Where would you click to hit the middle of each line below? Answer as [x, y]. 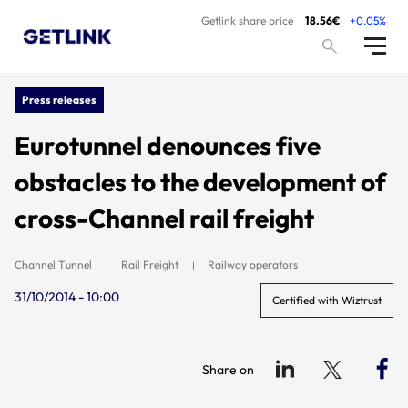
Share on [228, 369]
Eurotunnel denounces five [168, 145]
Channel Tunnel [53, 265]
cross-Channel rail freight [164, 218]
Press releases [59, 100]
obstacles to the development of [73, 182]
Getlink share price [247, 20]
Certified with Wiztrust [327, 300]
